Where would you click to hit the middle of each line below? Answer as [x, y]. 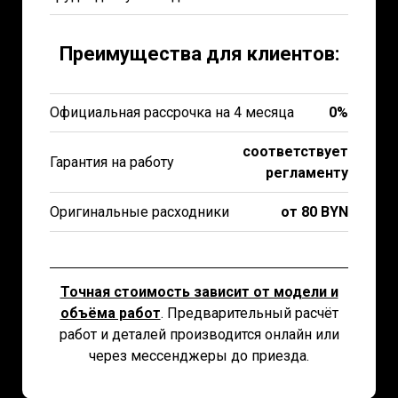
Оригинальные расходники [139, 212]
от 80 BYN [314, 212]
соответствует [295, 151]
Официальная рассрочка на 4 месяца [172, 112]
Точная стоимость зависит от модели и [199, 292]
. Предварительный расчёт [249, 313]
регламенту [307, 173]
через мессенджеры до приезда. [199, 356]
